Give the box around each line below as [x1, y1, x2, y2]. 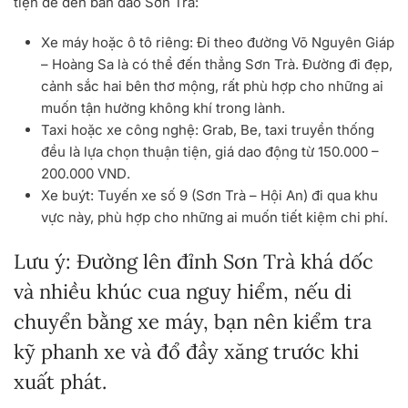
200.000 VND [41, 165, 127, 183]
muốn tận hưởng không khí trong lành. [41, 99, 285, 117]
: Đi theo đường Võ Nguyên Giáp [189, 34, 394, 52]
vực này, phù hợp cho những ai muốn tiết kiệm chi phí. [41, 209, 388, 227]
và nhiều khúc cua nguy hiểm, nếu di [14, 279, 352, 305]
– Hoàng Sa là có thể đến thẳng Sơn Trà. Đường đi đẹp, [41, 56, 393, 74]
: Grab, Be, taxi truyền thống [195, 121, 374, 139]
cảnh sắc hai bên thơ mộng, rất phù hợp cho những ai [41, 77, 383, 96]
